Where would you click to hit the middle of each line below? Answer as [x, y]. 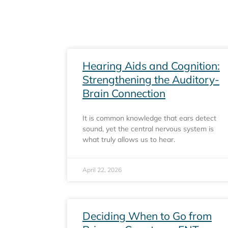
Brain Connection [124, 93]
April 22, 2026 [102, 170]
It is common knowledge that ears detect [149, 118]
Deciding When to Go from [147, 216]
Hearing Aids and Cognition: [151, 66]
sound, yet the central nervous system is [148, 129]
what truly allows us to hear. [129, 139]
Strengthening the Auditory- [151, 79]
